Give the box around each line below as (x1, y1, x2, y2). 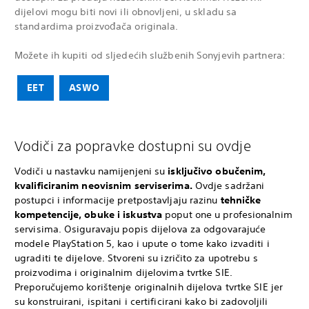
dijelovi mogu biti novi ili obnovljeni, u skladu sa (14, 6, 237, 18)
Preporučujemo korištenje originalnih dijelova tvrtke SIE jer (14, 281, 283, 293)
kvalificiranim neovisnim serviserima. (14, 179, 192, 192)
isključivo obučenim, (168, 165, 266, 177)
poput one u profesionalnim (162, 208, 292, 221)
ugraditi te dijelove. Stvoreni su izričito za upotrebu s (14, 252, 258, 264)
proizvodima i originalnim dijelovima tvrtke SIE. (14, 266, 232, 279)
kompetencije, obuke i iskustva (14, 208, 163, 221)
